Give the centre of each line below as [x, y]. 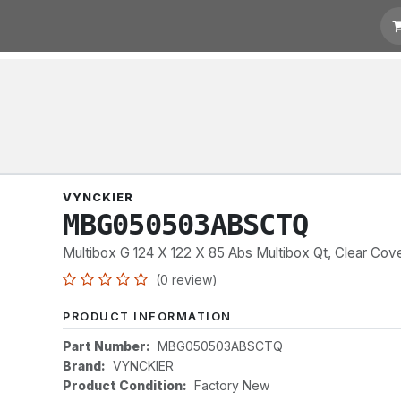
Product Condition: [125, 385]
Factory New [232, 385]
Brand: [85, 366]
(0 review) [187, 280]
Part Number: [107, 346]
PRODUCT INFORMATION [147, 316]
